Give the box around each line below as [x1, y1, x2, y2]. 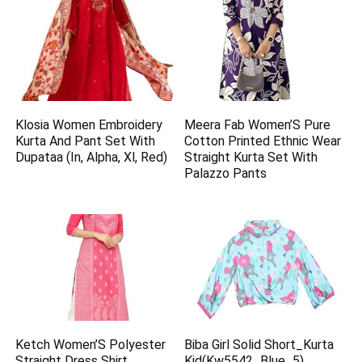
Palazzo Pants [184, 166, 267, 182]
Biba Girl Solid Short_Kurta [184, 336, 335, 352]
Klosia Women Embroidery [15, 117, 163, 133]
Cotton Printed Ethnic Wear [184, 133, 342, 149]
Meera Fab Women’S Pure [184, 117, 331, 133]
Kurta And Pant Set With [15, 133, 156, 149]
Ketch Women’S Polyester [15, 336, 166, 352]
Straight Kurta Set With [184, 149, 318, 166]
